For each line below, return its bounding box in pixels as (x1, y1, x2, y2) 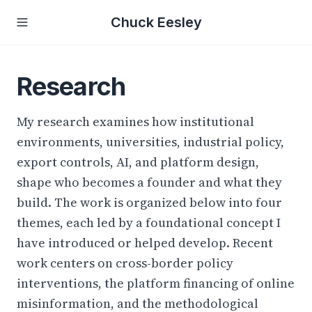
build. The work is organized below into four (17, 194, 282, 211)
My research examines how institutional (17, 113, 254, 130)
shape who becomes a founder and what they (17, 173, 282, 191)
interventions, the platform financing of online (17, 274, 295, 292)
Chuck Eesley (110, 14, 202, 31)
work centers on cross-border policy (17, 254, 233, 272)
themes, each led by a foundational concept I (17, 214, 281, 231)
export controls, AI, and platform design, (17, 153, 259, 171)
